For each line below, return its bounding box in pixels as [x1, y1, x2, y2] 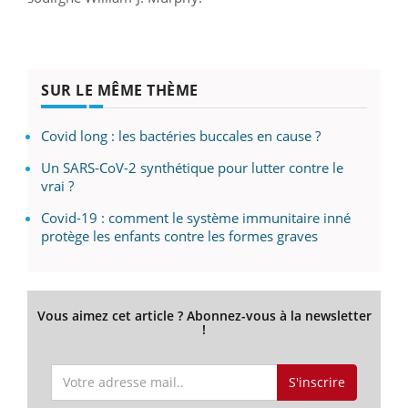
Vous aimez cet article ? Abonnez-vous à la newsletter [36, 307, 372, 325]
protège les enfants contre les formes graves [41, 227, 318, 246]
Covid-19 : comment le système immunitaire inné [41, 209, 351, 228]
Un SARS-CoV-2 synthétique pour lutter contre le [41, 158, 343, 178]
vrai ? [41, 177, 74, 196]
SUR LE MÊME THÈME [41, 80, 199, 101]
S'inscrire [288, 372, 345, 391]
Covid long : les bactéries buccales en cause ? [41, 127, 321, 146]
